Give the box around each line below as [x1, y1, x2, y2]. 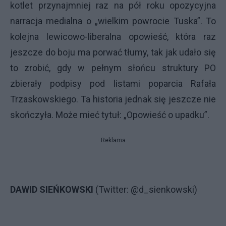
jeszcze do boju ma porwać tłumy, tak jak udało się [10, 47, 216, 58]
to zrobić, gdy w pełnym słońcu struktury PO [10, 63, 216, 73]
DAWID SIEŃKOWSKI [10, 184, 95, 195]
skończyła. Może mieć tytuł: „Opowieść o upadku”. [10, 109, 209, 120]
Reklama [100, 137, 126, 144]
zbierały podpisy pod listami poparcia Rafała [10, 78, 216, 89]
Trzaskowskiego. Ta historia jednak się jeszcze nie [10, 94, 216, 104]
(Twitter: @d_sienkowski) [95, 184, 197, 195]
